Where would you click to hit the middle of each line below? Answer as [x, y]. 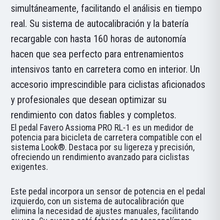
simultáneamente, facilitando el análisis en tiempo [107, 8]
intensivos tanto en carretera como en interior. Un [106, 69]
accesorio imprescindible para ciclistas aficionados [108, 84]
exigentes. [30, 166]
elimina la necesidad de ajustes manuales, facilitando [105, 211]
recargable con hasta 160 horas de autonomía [99, 39]
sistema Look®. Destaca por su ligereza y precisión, [103, 147]
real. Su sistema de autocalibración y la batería [100, 23]
